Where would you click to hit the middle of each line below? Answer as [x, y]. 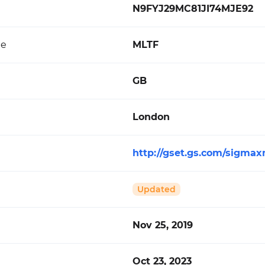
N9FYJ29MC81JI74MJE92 [193, 9]
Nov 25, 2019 [163, 225]
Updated [156, 189]
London [151, 117]
